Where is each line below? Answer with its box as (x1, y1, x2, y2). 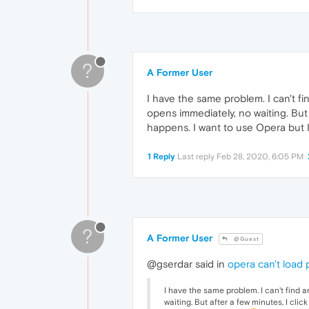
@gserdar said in (147, 257, 228, 270)
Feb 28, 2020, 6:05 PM (217, 151, 303, 161)
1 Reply (148, 151, 175, 161)
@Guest (232, 235, 259, 242)
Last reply (177, 151, 217, 161)
